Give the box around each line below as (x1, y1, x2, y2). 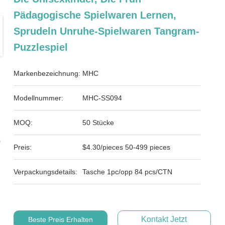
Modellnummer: (14, 94, 64, 102)
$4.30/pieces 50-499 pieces (82, 143, 171, 151)
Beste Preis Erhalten (28, 215, 93, 223)
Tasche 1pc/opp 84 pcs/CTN (135, 168, 173, 176)
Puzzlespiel (14, 42, 68, 53)
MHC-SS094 (82, 94, 123, 102)
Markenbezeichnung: (14, 69, 81, 77)
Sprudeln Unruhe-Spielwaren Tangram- (14, 26, 200, 37)
